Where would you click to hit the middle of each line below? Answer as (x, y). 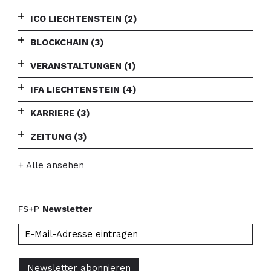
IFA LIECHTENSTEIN (76, 90)
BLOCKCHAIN (60, 42)
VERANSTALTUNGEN (77, 66)
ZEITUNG (52, 137)
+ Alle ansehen (51, 165)
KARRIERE (54, 113)
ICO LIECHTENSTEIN (77, 19)
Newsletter (67, 209)
